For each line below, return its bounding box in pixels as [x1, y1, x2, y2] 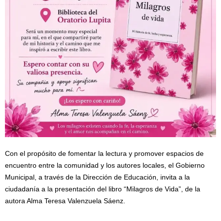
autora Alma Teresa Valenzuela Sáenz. [5, 197, 125, 205]
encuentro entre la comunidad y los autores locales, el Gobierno [5, 161, 205, 169]
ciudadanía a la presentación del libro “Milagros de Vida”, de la [5, 185, 200, 193]
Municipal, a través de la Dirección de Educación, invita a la [5, 173, 190, 181]
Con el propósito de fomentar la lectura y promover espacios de [5, 149, 204, 157]
